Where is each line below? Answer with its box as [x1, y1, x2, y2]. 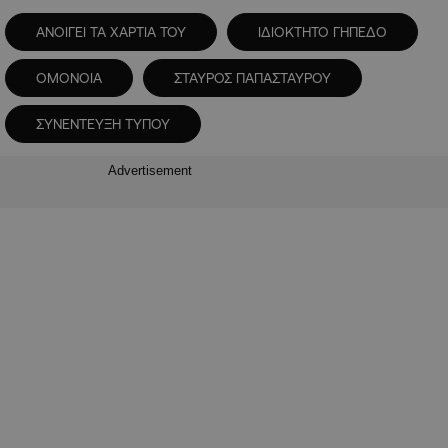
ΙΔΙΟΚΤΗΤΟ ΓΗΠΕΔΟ [258, 24, 387, 41]
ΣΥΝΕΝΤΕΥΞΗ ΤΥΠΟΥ [36, 116, 170, 133]
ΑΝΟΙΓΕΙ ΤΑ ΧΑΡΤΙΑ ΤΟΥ [36, 24, 186, 41]
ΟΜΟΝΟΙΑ [36, 70, 102, 87]
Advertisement [108, 162, 192, 178]
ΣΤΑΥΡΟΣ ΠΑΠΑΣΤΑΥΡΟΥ [174, 70, 331, 87]
